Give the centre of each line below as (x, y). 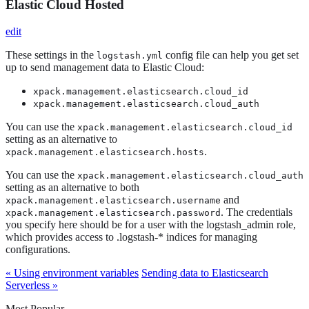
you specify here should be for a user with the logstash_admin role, (151, 225)
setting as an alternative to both (72, 187)
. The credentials (257, 212)
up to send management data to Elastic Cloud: (105, 67)
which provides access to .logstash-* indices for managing (131, 237)
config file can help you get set (231, 55)
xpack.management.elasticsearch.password (113, 213)
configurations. (38, 249)
